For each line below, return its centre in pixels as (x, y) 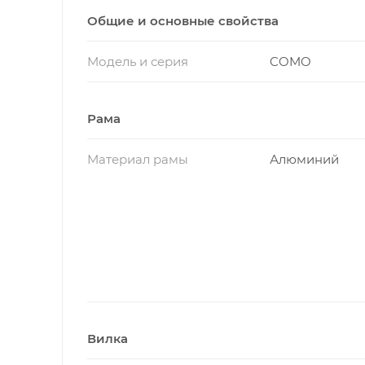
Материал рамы (138, 159)
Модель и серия (138, 61)
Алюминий (304, 159)
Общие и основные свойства (183, 20)
